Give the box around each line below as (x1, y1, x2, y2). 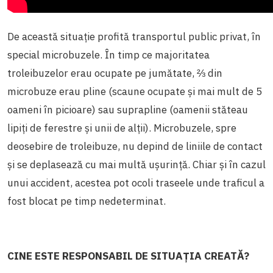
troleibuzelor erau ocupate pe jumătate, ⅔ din (7, 66, 222, 80)
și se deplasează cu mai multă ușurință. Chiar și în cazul (7, 157, 266, 171)
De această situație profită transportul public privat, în (7, 29, 261, 43)
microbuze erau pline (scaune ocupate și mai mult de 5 (7, 84, 262, 98)
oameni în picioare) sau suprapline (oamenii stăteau (7, 102, 248, 116)
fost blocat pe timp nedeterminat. (7, 194, 166, 208)
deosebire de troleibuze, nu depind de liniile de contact (7, 139, 263, 153)
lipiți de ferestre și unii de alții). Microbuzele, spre (7, 121, 236, 135)
